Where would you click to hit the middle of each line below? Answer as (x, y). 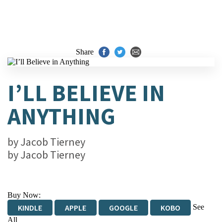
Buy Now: (24, 195)
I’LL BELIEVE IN (86, 93)
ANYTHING (61, 116)
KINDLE (30, 208)
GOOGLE (123, 208)
